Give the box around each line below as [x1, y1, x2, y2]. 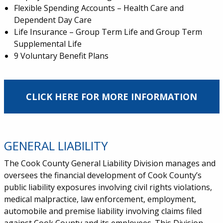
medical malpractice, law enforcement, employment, [3, 194, 196, 205]
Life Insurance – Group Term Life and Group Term [13, 26, 202, 37]
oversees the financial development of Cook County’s [3, 170, 202, 181]
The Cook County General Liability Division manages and [3, 158, 216, 169]
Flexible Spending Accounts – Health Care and [13, 2, 184, 13]
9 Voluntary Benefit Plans [13, 50, 109, 61]
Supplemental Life [13, 38, 82, 49]
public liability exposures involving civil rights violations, [3, 182, 212, 193]
